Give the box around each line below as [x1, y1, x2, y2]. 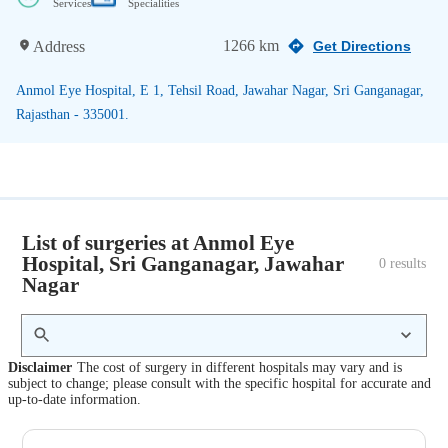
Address [33, 37, 85, 55]
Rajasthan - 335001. [16, 106, 129, 122]
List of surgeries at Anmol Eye [22, 230, 295, 254]
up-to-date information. [8, 392, 141, 408]
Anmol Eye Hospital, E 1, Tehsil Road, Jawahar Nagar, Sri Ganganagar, [16, 82, 424, 98]
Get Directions [313, 38, 411, 54]
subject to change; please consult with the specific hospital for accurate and [8, 376, 431, 392]
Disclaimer [8, 360, 72, 376]
